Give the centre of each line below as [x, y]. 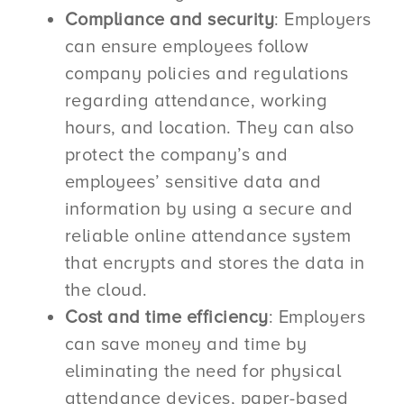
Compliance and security [170, 19]
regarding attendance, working [196, 101]
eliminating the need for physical [203, 371]
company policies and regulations [207, 73]
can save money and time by [186, 344]
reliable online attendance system [208, 236]
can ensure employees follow [187, 46]
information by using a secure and [209, 209]
